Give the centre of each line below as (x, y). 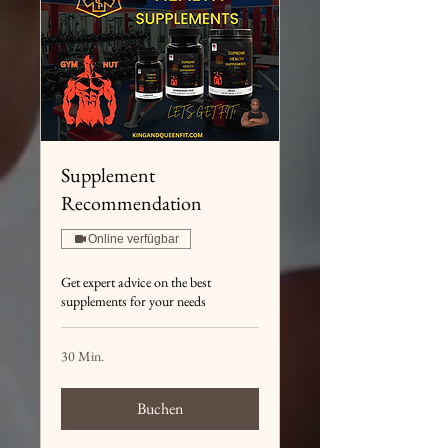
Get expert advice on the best (136, 282)
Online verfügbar (133, 239)
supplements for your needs (133, 301)
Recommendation (131, 203)
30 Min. (82, 356)
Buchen (160, 409)
